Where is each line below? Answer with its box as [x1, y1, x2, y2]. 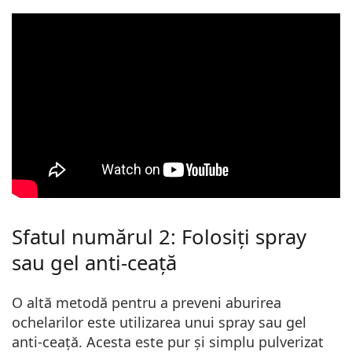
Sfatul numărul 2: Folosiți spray [12, 223, 306, 251]
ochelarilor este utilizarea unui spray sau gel [12, 313, 306, 332]
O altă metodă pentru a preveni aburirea [12, 293, 281, 312]
